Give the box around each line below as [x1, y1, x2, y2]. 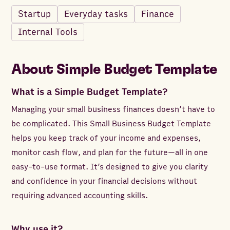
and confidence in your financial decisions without [11, 176, 198, 187]
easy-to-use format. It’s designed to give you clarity [11, 162, 208, 172]
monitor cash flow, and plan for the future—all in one [11, 147, 208, 158]
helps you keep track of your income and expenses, [11, 133, 201, 144]
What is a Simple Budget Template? [11, 87, 168, 98]
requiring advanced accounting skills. [11, 190, 148, 201]
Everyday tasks [64, 9, 128, 20]
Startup [18, 9, 51, 20]
